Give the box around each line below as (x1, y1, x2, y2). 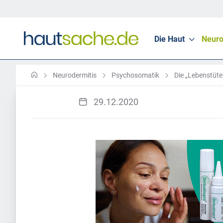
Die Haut (154, 34, 185, 44)
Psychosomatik (111, 71, 159, 80)
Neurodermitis (53, 71, 97, 80)
